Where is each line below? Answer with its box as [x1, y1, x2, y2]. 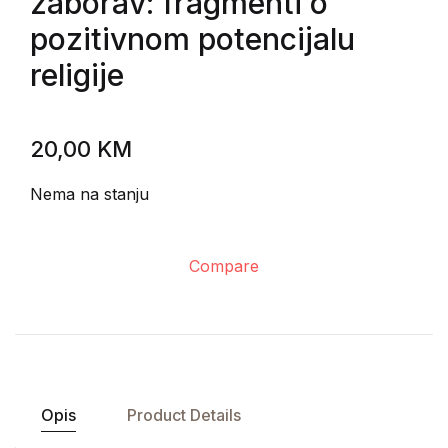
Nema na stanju [30, 184, 149, 204]
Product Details [126, 405, 241, 425]
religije [30, 57, 124, 93]
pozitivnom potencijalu [30, 21, 355, 57]
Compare [189, 256, 259, 276]
